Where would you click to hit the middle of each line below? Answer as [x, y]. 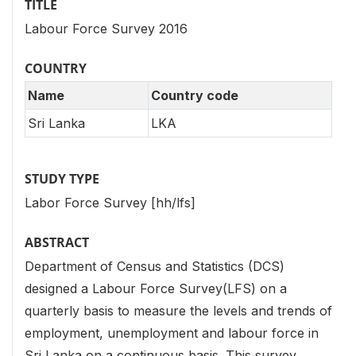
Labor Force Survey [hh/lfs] [110, 203]
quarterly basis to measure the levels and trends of [178, 311]
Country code [195, 96]
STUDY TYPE [62, 179]
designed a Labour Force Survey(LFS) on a [156, 289]
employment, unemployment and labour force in [172, 333]
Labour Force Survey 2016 [106, 28]
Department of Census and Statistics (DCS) [155, 267]
